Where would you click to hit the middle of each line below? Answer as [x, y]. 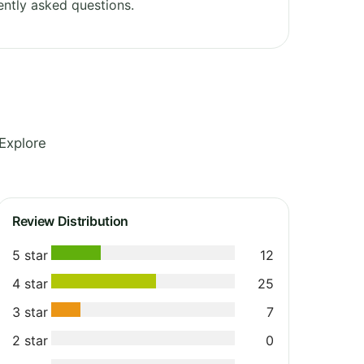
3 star [30, 312]
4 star [30, 283]
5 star [30, 255]
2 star [30, 340]
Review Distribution [70, 221]
